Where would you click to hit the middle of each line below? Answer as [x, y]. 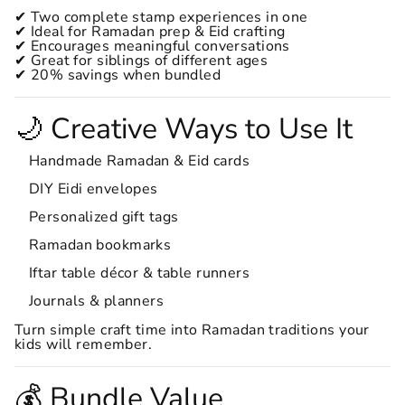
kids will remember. [84, 344]
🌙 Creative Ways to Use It [184, 129]
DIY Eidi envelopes [94, 189]
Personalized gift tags [104, 217]
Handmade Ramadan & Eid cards [140, 161]
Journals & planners [97, 301]
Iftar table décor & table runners [140, 273]
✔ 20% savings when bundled [118, 75]
